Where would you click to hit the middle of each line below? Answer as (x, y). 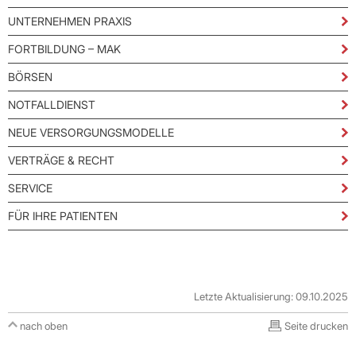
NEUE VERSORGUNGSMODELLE (91, 133)
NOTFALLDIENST (52, 105)
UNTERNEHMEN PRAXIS (70, 21)
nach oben (44, 326)
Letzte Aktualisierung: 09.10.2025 (271, 297)
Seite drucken (316, 326)
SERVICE (30, 188)
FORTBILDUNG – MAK (64, 49)
